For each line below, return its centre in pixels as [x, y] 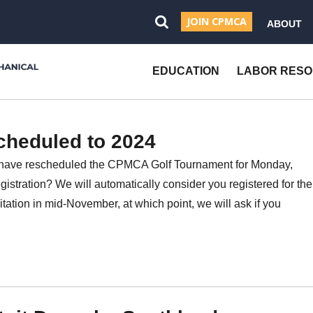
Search [185, 54]
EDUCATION [186, 71]
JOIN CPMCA [217, 22]
